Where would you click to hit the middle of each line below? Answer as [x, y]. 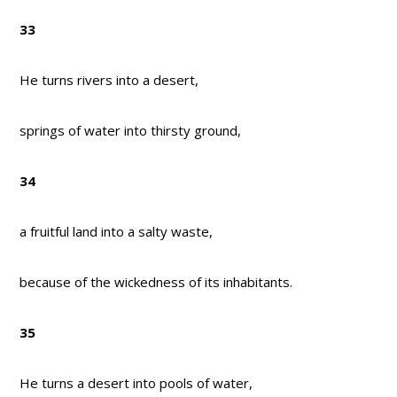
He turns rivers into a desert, [109, 80]
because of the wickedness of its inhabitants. [156, 282]
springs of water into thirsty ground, [131, 131]
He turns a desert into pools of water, [136, 383]
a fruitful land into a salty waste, [117, 232]
